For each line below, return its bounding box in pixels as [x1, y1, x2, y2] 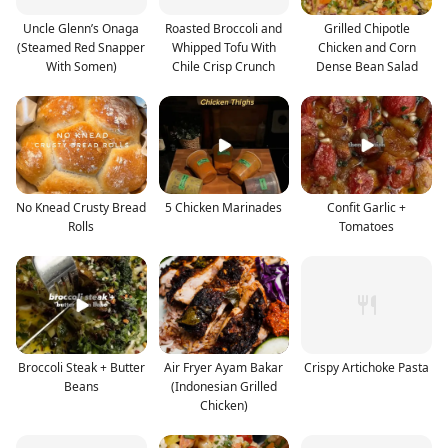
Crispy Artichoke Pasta [304, 358, 430, 376]
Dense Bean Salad [315, 57, 418, 75]
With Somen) [45, 57, 117, 75]
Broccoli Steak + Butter [17, 358, 145, 376]
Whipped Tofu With [171, 38, 276, 56]
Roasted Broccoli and [165, 19, 283, 37]
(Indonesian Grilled [170, 377, 277, 395]
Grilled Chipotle [323, 19, 410, 37]
